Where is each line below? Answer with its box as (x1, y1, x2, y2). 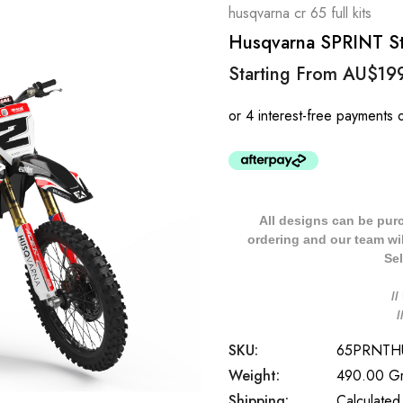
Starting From (228, 61, 343, 87)
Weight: (228, 365, 280, 386)
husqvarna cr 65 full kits (228, 3, 372, 23)
